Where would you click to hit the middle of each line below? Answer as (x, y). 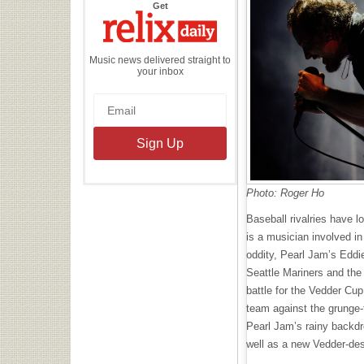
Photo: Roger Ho (285, 193)
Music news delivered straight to (160, 60)
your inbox (160, 71)
